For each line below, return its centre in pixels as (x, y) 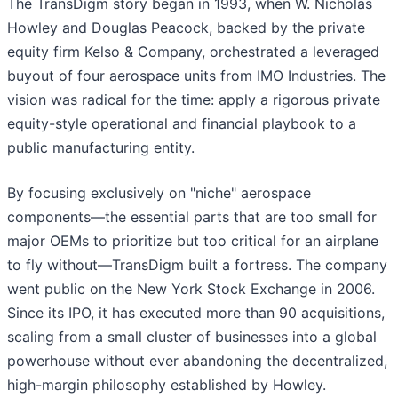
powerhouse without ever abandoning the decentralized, (197, 361)
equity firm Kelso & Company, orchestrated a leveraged (193, 52)
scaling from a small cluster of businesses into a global (192, 337)
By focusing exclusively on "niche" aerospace (159, 193)
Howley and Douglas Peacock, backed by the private (186, 28)
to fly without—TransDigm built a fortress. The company (197, 265)
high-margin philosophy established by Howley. (167, 385)
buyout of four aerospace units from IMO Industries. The (196, 76)
